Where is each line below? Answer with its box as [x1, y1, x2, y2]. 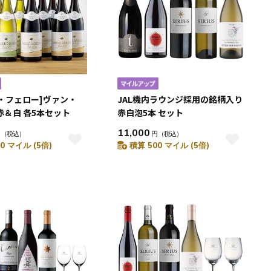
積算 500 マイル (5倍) [129, 140, 209, 150]
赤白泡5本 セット [117, 106, 183, 119]
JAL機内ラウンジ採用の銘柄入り [117, 93, 243, 105]
